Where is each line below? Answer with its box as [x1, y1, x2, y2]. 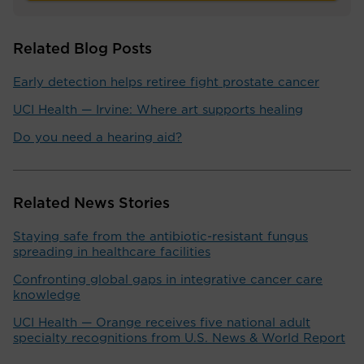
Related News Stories [13, 196, 170, 211]
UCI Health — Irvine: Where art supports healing [13, 103, 303, 116]
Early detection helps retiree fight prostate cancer [13, 76, 319, 89]
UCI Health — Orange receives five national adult [13, 316, 310, 329]
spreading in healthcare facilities [13, 245, 210, 258]
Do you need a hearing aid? [13, 131, 182, 144]
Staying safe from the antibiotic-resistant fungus [13, 230, 308, 243]
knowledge [13, 288, 80, 301]
